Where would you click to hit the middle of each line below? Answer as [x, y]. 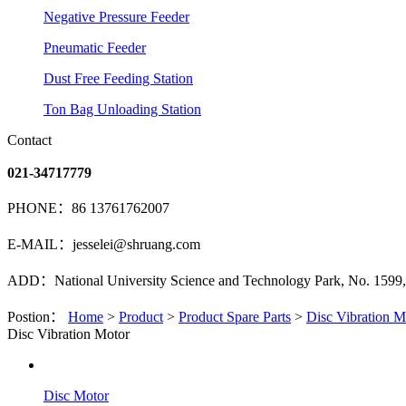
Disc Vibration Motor [68, 334]
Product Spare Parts [235, 317]
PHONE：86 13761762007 [88, 208]
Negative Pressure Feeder [116, 17]
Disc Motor [76, 396]
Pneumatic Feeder [95, 48]
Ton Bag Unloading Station [122, 109]
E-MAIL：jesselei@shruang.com [104, 244]
